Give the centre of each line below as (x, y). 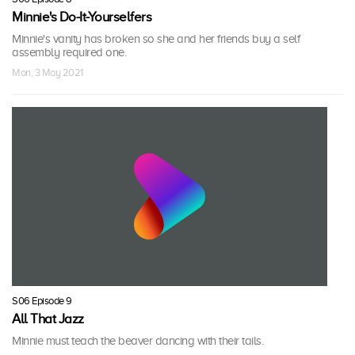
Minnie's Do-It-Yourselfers (82, 17)
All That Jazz (48, 319)
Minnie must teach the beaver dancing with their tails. (137, 340)
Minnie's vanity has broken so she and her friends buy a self (156, 39)
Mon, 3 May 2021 (48, 73)
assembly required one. (69, 53)
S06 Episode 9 (42, 300)
